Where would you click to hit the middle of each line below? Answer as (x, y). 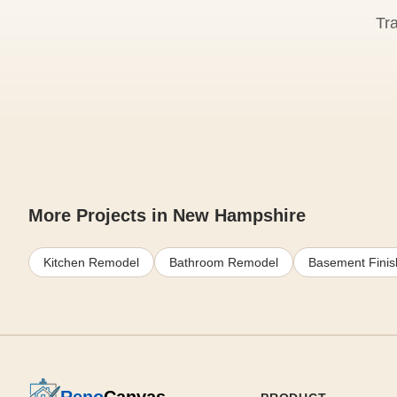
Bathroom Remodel (224, 262)
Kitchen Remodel (91, 262)
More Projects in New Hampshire (167, 215)
